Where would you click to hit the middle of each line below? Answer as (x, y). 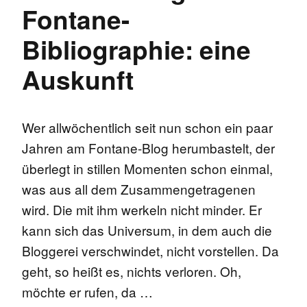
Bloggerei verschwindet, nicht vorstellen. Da (150, 250)
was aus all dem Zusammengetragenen (139, 188)
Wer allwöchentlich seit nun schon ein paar (147, 127)
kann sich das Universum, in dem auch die (147, 230)
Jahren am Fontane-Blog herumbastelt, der (148, 147)
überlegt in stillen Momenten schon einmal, (147, 168)
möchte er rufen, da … (87, 291)
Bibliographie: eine (136, 49)
